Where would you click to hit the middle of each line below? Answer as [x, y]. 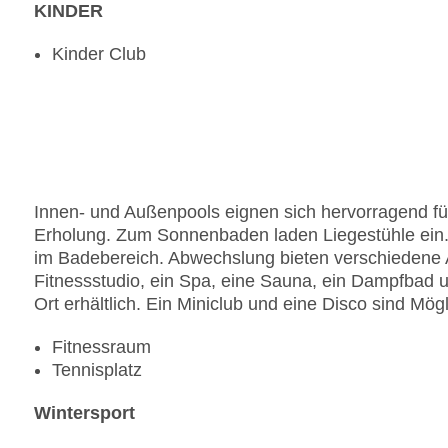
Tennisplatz [97, 370]
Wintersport [84, 413]
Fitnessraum [101, 347]
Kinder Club [99, 54]
